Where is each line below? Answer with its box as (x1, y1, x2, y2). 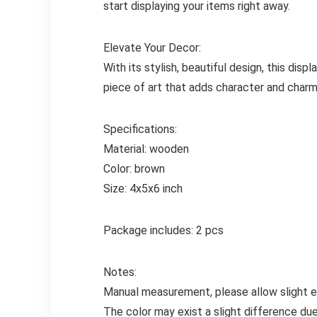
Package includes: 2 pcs (103, 224, 224, 238)
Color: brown (103, 162, 165, 176)
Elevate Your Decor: (103, 41, 201, 55)
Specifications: (103, 122, 177, 137)
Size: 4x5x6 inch (103, 182, 183, 196)
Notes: (103, 265, 137, 279)
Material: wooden (103, 142, 189, 156)
